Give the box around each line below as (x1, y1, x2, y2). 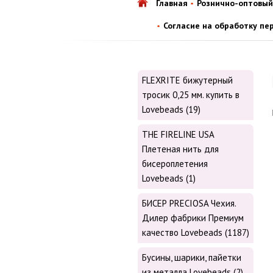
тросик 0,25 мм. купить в (142, 89, 239, 101)
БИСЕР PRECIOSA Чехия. (142, 197, 236, 210)
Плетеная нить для (142, 143, 219, 155)
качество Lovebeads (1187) (142, 227, 249, 239)
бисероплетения (142, 158, 208, 170)
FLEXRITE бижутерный (142, 74, 233, 87)
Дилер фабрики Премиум (142, 212, 244, 224)
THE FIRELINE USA (142, 129, 214, 141)
